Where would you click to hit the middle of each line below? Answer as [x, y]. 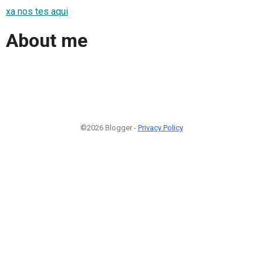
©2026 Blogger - [109, 127]
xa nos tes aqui [37, 11]
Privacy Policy [160, 127]
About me [47, 41]
